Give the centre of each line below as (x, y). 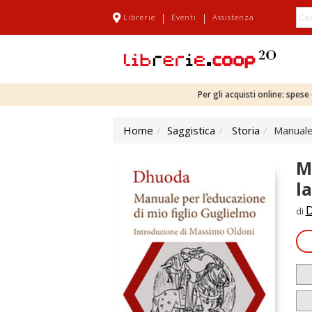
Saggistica (191, 130)
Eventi (184, 17)
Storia (246, 130)
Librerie (139, 17)
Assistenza (233, 17)
